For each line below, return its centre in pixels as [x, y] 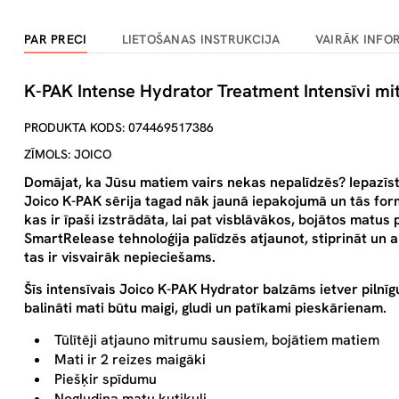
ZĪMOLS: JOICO [68, 154]
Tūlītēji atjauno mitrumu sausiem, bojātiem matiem [217, 340]
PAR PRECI [56, 39]
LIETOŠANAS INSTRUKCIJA [201, 39]
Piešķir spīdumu [106, 379]
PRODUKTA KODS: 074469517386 [119, 127]
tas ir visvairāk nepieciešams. [120, 257]
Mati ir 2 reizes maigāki [130, 359]
